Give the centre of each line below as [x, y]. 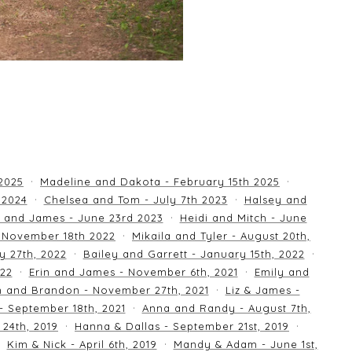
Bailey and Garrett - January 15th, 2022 [194, 254]
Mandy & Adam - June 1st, [246, 344]
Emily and [282, 272]
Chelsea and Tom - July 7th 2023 [136, 200]
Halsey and [275, 200]
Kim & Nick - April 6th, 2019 [82, 344]
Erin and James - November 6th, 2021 [133, 272]
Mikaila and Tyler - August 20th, [221, 236]
